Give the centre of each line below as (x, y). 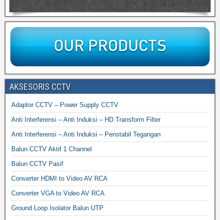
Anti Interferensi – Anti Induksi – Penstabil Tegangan (86, 134)
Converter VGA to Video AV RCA (58, 193)
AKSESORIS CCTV (40, 86)
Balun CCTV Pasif (37, 164)
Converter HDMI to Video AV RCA (59, 178)
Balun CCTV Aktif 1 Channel (52, 149)
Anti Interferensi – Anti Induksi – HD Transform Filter (86, 119)
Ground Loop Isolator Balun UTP (57, 208)
